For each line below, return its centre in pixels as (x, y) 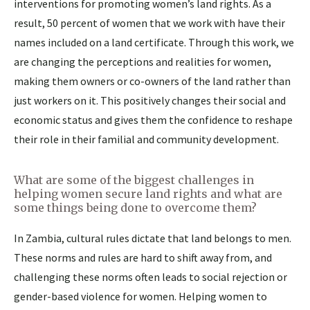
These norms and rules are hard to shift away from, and (143, 257)
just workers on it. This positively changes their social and (150, 100)
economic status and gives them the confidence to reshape (153, 119)
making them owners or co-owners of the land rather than (152, 81)
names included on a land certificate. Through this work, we (154, 42)
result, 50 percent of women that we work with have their (149, 22)
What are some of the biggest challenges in (134, 180)
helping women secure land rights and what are (148, 193)
